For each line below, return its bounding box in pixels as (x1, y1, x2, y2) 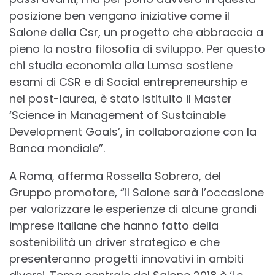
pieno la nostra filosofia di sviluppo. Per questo (9, 41, 265, 56)
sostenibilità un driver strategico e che (9, 234, 220, 250)
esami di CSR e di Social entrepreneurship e (9, 74, 247, 90)
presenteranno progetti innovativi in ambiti (9, 250, 244, 266)
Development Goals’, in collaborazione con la (9, 123, 257, 139)
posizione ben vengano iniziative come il (9, 7, 230, 23)
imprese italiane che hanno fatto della (9, 217, 219, 233)
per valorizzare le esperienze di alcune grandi (9, 201, 257, 217)
